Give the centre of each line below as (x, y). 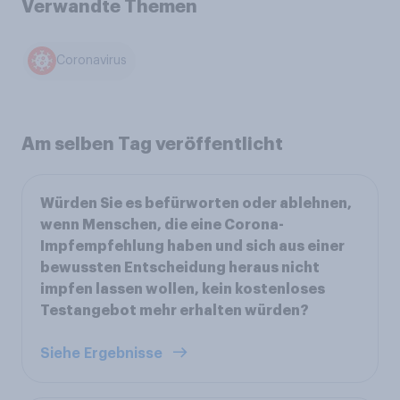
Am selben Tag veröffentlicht (152, 143)
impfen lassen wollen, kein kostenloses (183, 289)
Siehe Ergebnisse (103, 353)
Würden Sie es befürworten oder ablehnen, (196, 203)
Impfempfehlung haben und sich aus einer (192, 246)
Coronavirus (92, 61)
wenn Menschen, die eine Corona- (162, 225)
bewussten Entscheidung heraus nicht (180, 267)
